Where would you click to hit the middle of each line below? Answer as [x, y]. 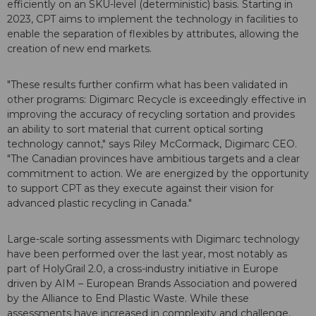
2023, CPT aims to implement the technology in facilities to [153, 19]
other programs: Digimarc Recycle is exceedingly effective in [157, 100]
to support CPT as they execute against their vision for [140, 189]
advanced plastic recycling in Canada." [99, 203]
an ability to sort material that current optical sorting [135, 129]
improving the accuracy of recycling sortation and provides [151, 115]
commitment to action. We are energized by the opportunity [158, 174]
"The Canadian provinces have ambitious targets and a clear [153, 159]
